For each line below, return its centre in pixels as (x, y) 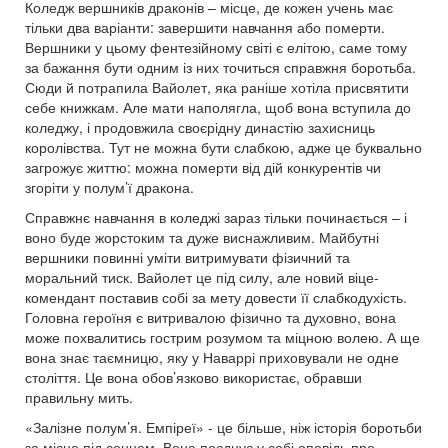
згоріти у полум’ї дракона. (109, 186)
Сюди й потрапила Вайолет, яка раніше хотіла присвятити (217, 86)
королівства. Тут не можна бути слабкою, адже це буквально (223, 146)
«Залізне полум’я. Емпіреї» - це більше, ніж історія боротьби (223, 426)
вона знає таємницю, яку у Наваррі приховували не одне (212, 356)
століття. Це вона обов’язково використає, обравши (193, 376)
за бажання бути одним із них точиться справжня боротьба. (220, 66)
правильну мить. (79, 396)
